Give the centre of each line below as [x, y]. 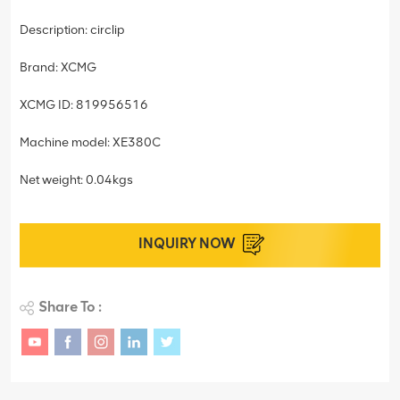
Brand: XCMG [58, 67]
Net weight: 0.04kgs [76, 179]
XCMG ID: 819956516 [84, 104]
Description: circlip [72, 29]
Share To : [70, 306]
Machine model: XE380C [90, 142]
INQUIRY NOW [187, 243]
